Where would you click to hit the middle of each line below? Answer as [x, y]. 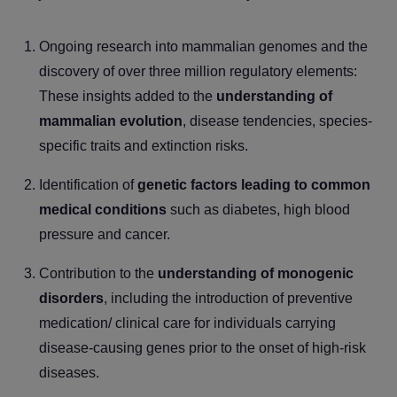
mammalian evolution [111, 121]
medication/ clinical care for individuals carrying [187, 323]
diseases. [69, 372]
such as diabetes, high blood [258, 209]
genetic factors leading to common [254, 184]
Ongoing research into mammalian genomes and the [203, 46]
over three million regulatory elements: [237, 71]
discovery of [78, 71]
